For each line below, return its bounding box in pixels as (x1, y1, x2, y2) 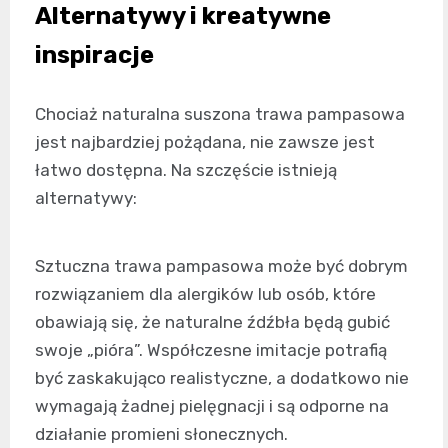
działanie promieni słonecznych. (35, 424, 288, 445)
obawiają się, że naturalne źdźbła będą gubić (35, 312, 390, 333)
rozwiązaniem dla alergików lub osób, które (35, 284, 376, 305)
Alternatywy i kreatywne (35, 2, 331, 31)
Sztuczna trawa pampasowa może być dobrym (35, 256, 408, 277)
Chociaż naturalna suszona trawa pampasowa (35, 104, 405, 125)
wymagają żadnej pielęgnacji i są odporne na (35, 396, 389, 417)
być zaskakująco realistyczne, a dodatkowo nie (35, 368, 409, 389)
